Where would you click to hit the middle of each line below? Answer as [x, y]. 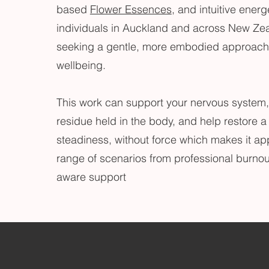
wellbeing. [81, 65]
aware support [91, 177]
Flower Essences [131, 9]
